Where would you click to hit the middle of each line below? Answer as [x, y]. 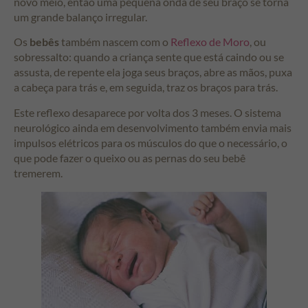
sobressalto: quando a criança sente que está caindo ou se [149, 57]
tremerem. [38, 173]
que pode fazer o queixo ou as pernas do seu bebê [130, 157]
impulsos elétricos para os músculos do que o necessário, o [151, 142]
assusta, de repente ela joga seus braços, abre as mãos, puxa [153, 72]
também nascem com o [115, 42]
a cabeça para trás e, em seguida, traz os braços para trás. [146, 87]
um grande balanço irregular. [80, 16]
